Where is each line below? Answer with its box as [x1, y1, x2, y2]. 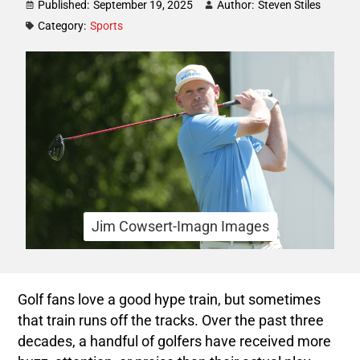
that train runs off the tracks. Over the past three [18, 313, 325, 329]
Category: [38, 18, 87, 32]
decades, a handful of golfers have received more [18, 333, 332, 350]
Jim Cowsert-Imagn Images [91, 219, 269, 235]
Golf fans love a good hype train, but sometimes [18, 292, 321, 309]
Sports [90, 18, 124, 32]
